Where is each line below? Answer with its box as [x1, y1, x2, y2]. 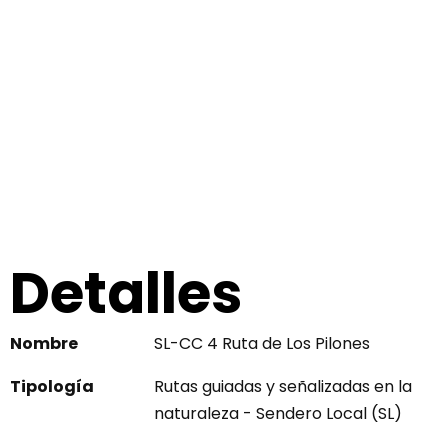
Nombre [10, 331, 78, 355]
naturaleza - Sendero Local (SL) [154, 401, 402, 425]
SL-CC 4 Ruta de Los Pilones [154, 331, 370, 355]
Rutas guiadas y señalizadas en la [154, 374, 412, 398]
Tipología [10, 374, 94, 398]
